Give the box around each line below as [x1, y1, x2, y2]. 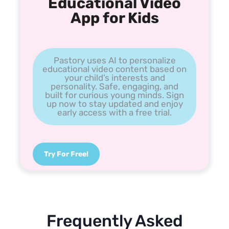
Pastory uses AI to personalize [53, 55, 176, 65]
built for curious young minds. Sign [45, 89, 184, 100]
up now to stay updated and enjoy [46, 98, 183, 109]
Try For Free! [44, 149, 88, 158]
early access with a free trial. [57, 107, 172, 118]
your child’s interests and [64, 72, 165, 83]
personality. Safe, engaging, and [51, 81, 178, 91]
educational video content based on [42, 63, 187, 74]
